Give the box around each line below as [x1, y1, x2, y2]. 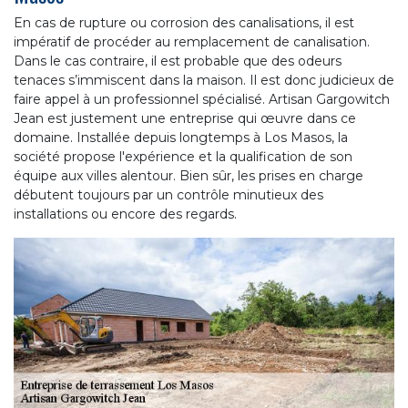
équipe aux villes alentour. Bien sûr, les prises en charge [14, 167, 363, 184]
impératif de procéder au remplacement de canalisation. [14, 33, 370, 50]
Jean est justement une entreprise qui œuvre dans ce [14, 109, 356, 127]
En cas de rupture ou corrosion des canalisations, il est [14, 14, 354, 31]
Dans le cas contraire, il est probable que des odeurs [14, 52, 342, 69]
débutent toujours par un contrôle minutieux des [14, 186, 323, 203]
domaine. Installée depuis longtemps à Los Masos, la [14, 128, 348, 146]
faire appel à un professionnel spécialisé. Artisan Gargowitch [14, 90, 390, 107]
